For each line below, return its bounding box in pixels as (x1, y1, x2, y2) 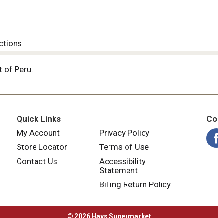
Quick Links (16, 114, 61, 124)
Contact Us (16, 156, 57, 166)
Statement (99, 165, 138, 175)
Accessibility (99, 156, 145, 166)
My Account (16, 128, 60, 138)
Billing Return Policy (99, 180, 171, 189)
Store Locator (16, 142, 67, 152)
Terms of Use (99, 142, 149, 152)
